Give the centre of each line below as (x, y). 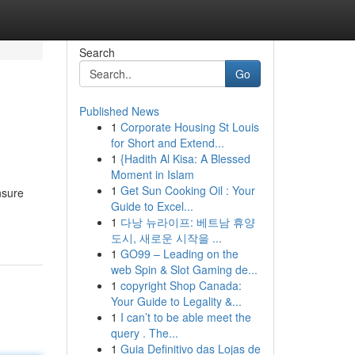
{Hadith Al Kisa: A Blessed (185, 158)
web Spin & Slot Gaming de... (184, 269)
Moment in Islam (152, 174)
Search (97, 52)
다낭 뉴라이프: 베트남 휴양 (187, 222)
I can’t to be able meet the (185, 317)
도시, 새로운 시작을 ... (166, 238)
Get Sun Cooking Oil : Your (187, 190)
